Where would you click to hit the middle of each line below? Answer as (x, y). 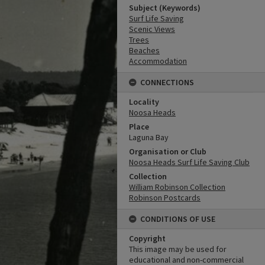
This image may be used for (178, 249)
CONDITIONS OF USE (178, 219)
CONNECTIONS (167, 82)
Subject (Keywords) (165, 8)
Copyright (147, 238)
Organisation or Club (168, 151)
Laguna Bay (149, 137)
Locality (144, 102)
